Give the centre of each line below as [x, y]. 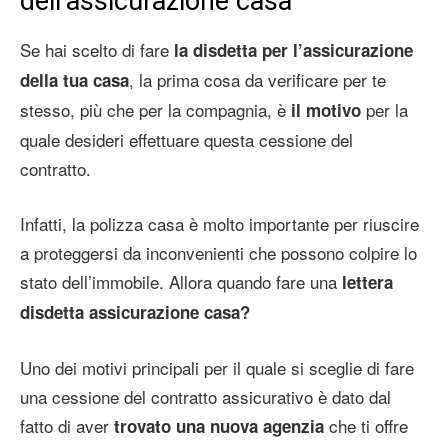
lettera [365, 281]
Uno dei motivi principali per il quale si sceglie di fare [217, 367]
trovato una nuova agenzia [219, 425]
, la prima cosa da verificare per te [257, 79]
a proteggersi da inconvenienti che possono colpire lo [218, 252]
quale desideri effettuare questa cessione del [186, 139]
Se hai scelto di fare [94, 49]
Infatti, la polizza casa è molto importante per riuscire [219, 223]
